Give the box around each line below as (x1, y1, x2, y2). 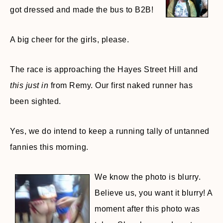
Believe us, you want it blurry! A (95, 189, 213, 197)
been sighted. (10, 97, 61, 106)
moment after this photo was (95, 205, 200, 213)
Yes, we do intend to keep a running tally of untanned (10, 127, 210, 135)
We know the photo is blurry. (95, 173, 201, 181)
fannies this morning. (10, 143, 89, 151)
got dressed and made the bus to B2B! (10, 5, 153, 14)
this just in (10, 81, 48, 90)
